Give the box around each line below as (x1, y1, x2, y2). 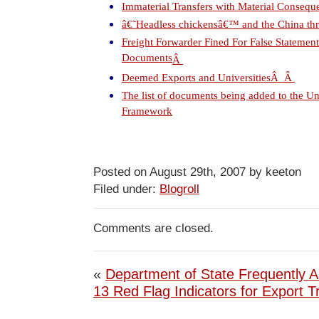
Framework (122, 105, 172, 120)
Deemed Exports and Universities (122, 72, 271, 83)
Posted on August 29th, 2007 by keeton (93, 164, 301, 179)
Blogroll (159, 182, 199, 196)
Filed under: (93, 182, 159, 196)
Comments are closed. (93, 221, 214, 235)
